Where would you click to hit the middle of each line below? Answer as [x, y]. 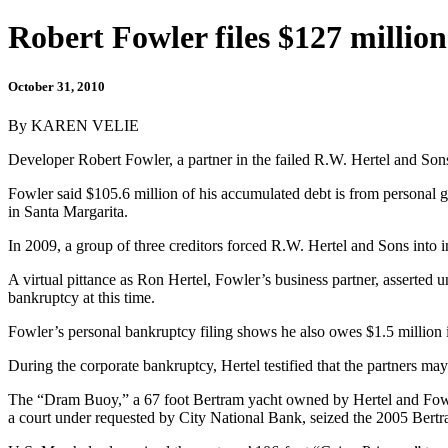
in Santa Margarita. [68, 211]
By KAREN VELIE [73, 125]
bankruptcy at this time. [81, 297]
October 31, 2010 [56, 86]
